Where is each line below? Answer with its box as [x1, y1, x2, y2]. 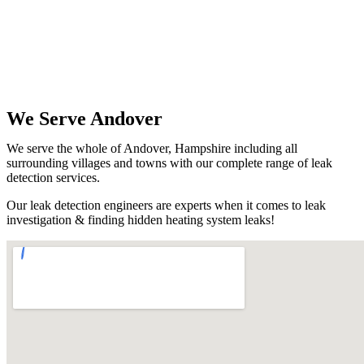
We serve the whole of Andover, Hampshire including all [6, 141, 297, 155]
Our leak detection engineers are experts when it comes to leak [6, 197, 326, 212]
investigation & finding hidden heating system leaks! [6, 212, 275, 227]
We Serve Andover [6, 107, 162, 129]
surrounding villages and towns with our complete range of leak [6, 155, 332, 170]
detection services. [6, 170, 100, 184]
